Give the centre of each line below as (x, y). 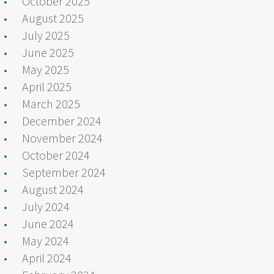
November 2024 (62, 138)
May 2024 (46, 240)
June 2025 (48, 52)
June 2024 (48, 223)
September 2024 (64, 172)
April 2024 (47, 257)
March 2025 (51, 103)
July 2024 (46, 206)
